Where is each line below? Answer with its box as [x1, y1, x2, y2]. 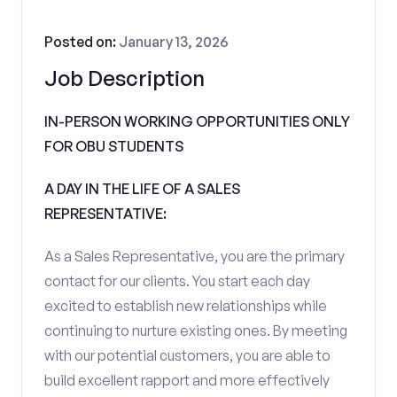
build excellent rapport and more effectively [44, 371, 330, 389]
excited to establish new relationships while [44, 297, 327, 315]
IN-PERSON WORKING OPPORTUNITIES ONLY [44, 113, 350, 130]
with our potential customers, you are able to [44, 346, 331, 364]
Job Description [44, 65, 205, 91]
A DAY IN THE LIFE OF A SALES [44, 180, 240, 198]
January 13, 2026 [119, 33, 229, 51]
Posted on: [44, 33, 119, 51]
